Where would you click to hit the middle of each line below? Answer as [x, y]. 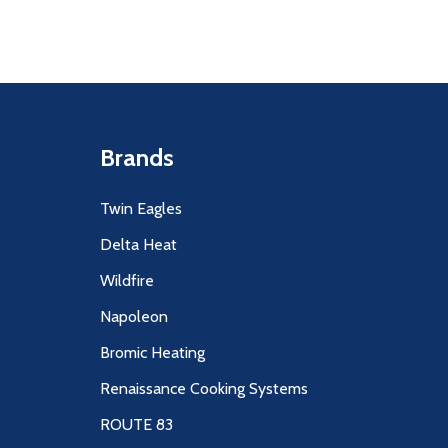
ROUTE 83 [136, 425]
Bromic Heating [152, 353]
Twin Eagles [141, 209]
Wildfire [127, 281]
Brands [137, 158]
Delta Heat [138, 245]
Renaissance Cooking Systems [204, 389]
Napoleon [134, 317]
